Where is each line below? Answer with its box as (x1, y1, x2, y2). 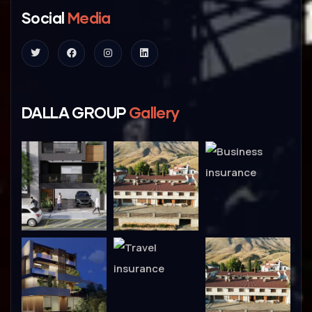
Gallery (128, 102, 180, 122)
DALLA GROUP (22, 102, 129, 122)
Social (22, 8, 65, 27)
